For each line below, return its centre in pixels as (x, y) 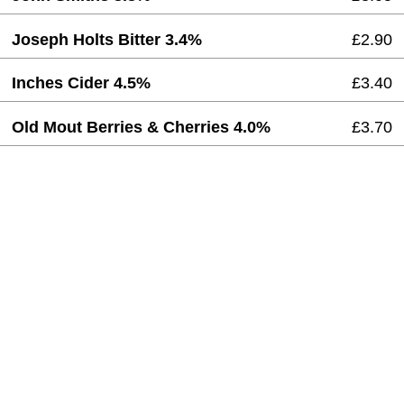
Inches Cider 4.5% (82, 83)
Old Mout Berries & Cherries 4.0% (142, 127)
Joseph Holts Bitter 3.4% (107, 39)
